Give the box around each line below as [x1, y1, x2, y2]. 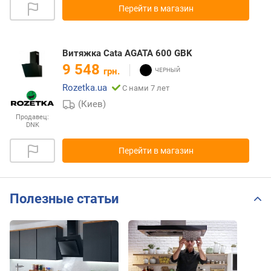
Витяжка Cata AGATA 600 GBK [62, 48, 192, 59]
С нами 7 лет [122, 83, 169, 93]
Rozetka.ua [62, 82, 107, 94]
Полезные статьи [10, 191, 119, 206]
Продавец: [16, 113, 49, 122]
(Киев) [78, 99, 106, 110]
